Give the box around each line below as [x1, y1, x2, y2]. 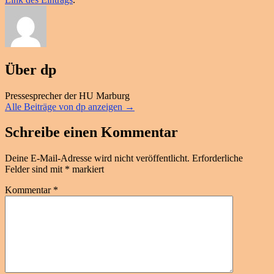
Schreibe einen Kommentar [5, 124, 178, 141]
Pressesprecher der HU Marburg [5, 90, 130, 101]
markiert [70, 164, 104, 175]
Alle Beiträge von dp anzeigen [5, 101, 125, 112]
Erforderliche [192, 153, 243, 164]
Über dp [5, 61, 56, 78]
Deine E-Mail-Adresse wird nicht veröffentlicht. [5, 153, 190, 164]
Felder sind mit [5, 164, 65, 175]
